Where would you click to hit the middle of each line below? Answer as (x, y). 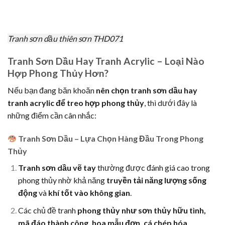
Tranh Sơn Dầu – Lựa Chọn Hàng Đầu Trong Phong (110, 139)
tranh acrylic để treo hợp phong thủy (76, 103)
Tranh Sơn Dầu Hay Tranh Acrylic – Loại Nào (106, 61)
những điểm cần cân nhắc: (52, 116)
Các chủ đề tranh (47, 210)
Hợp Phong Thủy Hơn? (58, 73)
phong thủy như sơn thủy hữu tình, (141, 210)
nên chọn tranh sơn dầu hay (147, 90)
